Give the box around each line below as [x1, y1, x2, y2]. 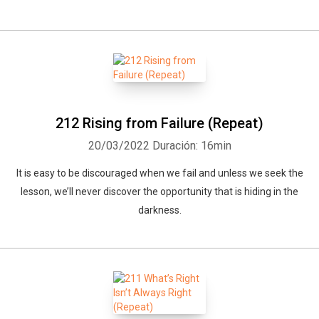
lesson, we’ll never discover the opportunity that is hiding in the [21, 186, 298, 197]
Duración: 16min [152, 139, 231, 152]
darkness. [137, 204, 182, 216]
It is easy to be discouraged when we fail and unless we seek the [16, 167, 303, 179]
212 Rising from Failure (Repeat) [56, 115, 263, 132]
